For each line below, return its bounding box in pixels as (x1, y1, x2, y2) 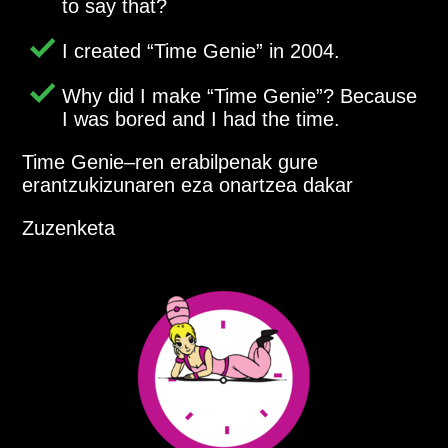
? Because (323, 85, 418, 108)
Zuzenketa (22, 217, 116, 240)
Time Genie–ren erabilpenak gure (22, 151, 319, 174)
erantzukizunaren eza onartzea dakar (22, 174, 354, 197)
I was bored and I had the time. (62, 108, 341, 131)
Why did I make (62, 85, 208, 108)
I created (62, 40, 148, 63)
